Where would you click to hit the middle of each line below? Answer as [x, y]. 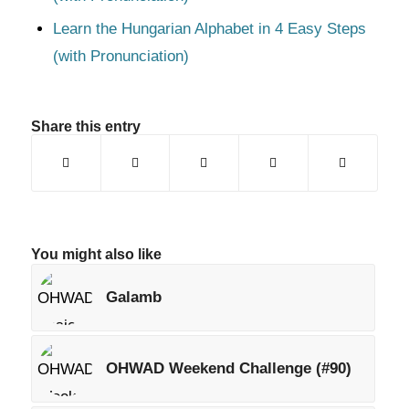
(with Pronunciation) [121, 56]
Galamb [133, 297]
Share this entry [85, 126]
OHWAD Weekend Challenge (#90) [228, 368]
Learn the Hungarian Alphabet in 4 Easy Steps [209, 29]
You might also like [96, 254]
